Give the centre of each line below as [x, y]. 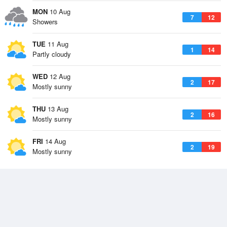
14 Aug [54, 141]
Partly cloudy [52, 54]
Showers [45, 22]
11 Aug [57, 44]
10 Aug [59, 11]
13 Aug [57, 109]
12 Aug [59, 76]
